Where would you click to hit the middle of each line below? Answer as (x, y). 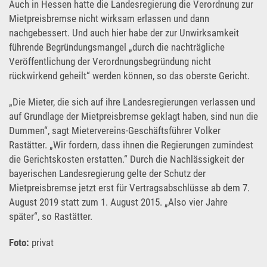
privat (41, 242)
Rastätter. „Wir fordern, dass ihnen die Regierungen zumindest (131, 145)
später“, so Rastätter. (51, 216)
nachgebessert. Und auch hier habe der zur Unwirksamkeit (124, 32)
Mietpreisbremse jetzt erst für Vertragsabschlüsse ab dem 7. (129, 187)
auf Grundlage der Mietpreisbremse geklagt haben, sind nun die (133, 116)
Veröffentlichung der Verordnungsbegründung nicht (110, 61)
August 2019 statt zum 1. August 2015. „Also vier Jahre (118, 202)
